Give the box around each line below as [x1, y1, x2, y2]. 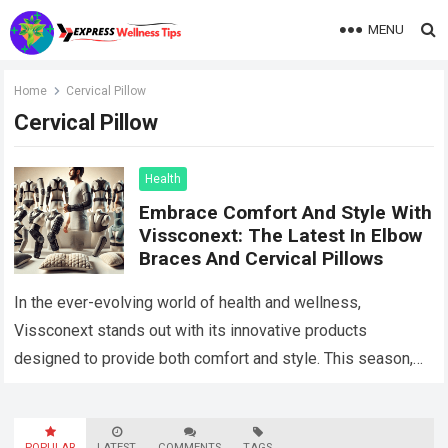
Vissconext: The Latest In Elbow [139, 224, 423, 247]
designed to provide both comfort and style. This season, [14, 349, 414, 369]
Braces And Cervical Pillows [139, 247, 384, 270]
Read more [294, 379, 365, 396]
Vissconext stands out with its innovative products [14, 321, 368, 341]
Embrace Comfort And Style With [139, 201, 433, 224]
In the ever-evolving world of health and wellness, [14, 293, 362, 313]
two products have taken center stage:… [14, 377, 295, 397]
